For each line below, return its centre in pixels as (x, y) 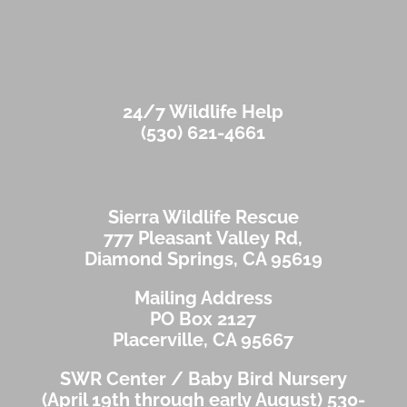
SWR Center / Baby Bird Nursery (203, 379)
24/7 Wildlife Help (203, 112)
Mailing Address (203, 298)
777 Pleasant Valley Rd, (203, 238)
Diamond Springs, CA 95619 (203, 259)
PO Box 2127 (203, 319)
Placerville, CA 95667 (203, 340)
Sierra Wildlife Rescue (203, 217)
